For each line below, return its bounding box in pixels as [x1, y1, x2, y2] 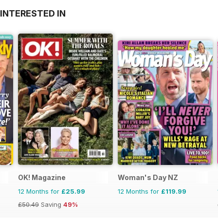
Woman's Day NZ [118, 173, 178, 182]
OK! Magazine [18, 173, 66, 182]
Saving [39, 200, 63, 208]
